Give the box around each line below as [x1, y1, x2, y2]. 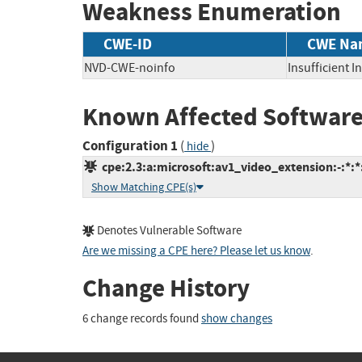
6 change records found [82, 310, 201, 326]
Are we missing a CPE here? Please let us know [82, 243, 310, 259]
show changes [201, 310, 272, 326]
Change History [82, 271, 250, 305]
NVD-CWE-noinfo [84, 59, 175, 76]
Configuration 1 [82, 137, 178, 156]
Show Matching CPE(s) [91, 180, 196, 195]
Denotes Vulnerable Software [95, 223, 242, 239]
